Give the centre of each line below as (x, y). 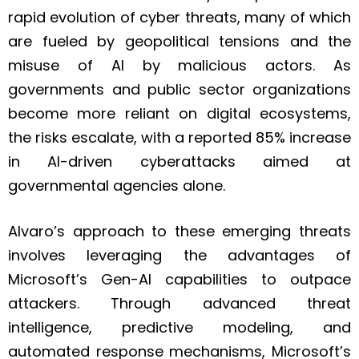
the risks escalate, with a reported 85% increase (179, 138)
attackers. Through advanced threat (179, 304)
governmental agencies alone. (117, 186)
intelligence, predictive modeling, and (179, 328)
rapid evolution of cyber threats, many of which (179, 18)
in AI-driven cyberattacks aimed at (179, 162)
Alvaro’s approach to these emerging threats (179, 232)
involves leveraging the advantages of (179, 256)
